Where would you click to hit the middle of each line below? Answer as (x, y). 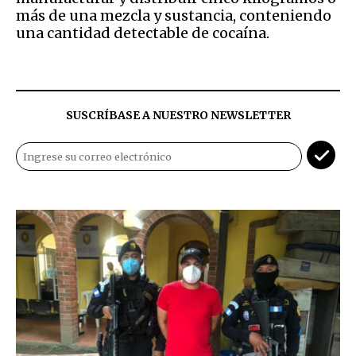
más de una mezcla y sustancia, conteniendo (174, 15)
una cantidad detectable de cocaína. (143, 33)
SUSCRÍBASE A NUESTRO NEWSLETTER (178, 115)
